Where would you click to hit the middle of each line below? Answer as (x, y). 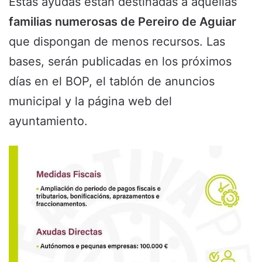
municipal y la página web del (90, 101)
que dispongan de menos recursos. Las (117, 41)
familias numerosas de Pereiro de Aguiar (123, 21)
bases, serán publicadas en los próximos (120, 61)
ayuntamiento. (48, 121)
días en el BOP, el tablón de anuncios (112, 81)
